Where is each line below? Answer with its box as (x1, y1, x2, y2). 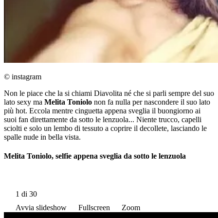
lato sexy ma (4, 98, 44, 107)
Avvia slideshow (16, 203, 67, 212)
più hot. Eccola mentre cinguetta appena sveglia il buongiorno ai (4, 107, 200, 115)
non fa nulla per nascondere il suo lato (92, 98, 210, 107)
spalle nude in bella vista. (4, 133, 81, 142)
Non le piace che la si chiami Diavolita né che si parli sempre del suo (4, 89, 214, 98)
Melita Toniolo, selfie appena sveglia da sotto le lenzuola (4, 152, 186, 161)
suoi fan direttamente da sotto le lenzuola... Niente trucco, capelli (4, 115, 201, 124)
